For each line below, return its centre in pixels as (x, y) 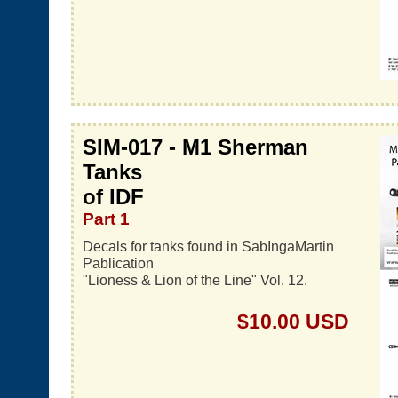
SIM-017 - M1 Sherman (195, 147)
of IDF (113, 197)
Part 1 (106, 219)
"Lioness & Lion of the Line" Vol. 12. (195, 280)
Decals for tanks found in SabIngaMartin (208, 246)
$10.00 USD (293, 322)
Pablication (118, 263)
